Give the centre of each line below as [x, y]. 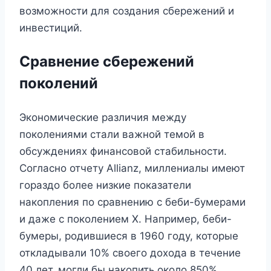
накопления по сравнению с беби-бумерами [132, 202]
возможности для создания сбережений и [127, 11]
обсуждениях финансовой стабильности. [123, 151]
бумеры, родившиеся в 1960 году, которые [129, 236]
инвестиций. [51, 28]
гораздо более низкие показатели [105, 185]
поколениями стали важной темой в [112, 134]
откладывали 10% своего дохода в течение [130, 253]
